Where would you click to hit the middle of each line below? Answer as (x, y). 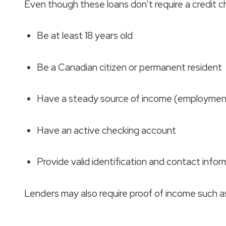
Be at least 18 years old (85, 36)
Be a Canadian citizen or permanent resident (129, 67)
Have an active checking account (106, 130)
